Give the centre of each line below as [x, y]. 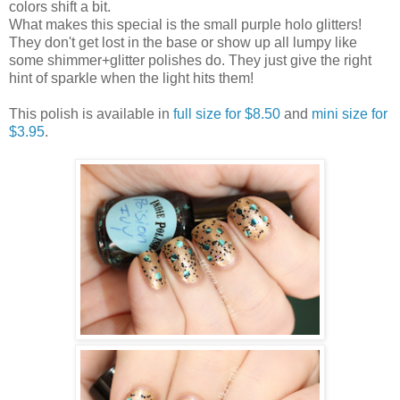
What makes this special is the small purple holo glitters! [185, 24]
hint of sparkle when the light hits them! [131, 78]
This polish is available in [91, 113]
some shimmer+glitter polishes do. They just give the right [190, 60]
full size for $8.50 [227, 113]
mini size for [350, 113]
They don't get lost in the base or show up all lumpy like [183, 42]
